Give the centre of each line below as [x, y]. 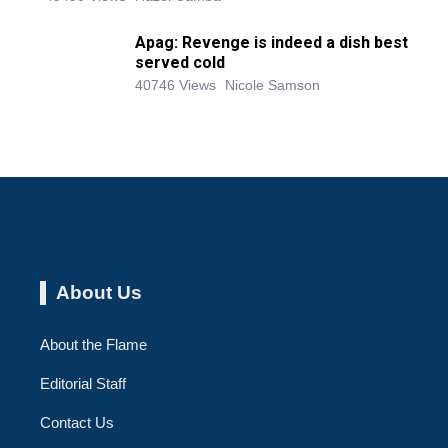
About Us [99, 293]
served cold [180, 63]
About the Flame [93, 345]
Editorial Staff [83, 384]
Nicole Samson [272, 85]
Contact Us [77, 423]
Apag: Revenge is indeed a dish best [271, 43]
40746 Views [175, 85]
